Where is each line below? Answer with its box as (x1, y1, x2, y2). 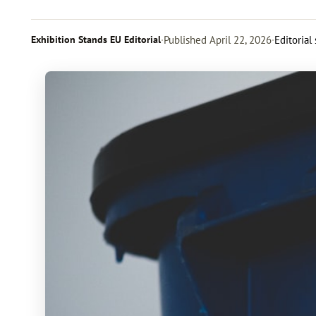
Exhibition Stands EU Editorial (31, 33, 161, 46)
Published (164, 33, 207, 47)
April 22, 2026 (207, 33, 272, 47)
